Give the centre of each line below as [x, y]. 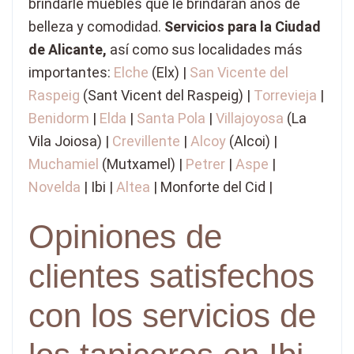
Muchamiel [64, 164]
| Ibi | [98, 186]
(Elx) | [169, 72]
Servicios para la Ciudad [243, 26]
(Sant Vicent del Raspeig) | [167, 95]
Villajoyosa [250, 118]
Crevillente [146, 141]
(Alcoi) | [252, 141]
